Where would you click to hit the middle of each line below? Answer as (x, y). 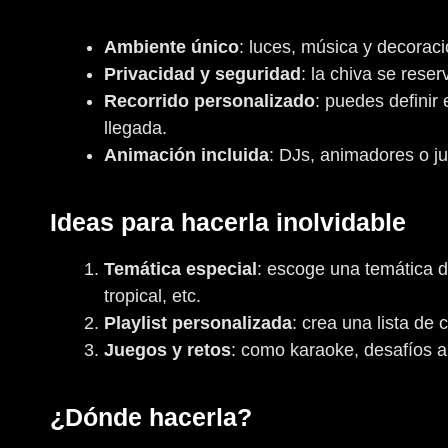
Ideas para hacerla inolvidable (228, 222)
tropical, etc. (152, 295)
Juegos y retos (167, 349)
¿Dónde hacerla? (151, 417)
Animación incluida (186, 154)
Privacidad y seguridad (202, 73)
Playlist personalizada (198, 322)
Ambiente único (171, 46)
